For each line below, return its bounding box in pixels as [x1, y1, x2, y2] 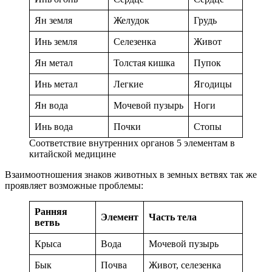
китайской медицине [29, 149, 116, 160]
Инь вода [35, 121, 73, 132]
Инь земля [35, 36, 77, 47]
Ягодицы [194, 79, 232, 90]
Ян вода [35, 100, 68, 111]
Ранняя [35, 206, 67, 217]
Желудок [114, 15, 149, 26]
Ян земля [35, 15, 72, 26]
